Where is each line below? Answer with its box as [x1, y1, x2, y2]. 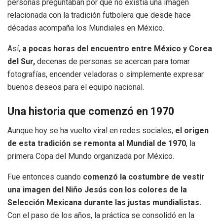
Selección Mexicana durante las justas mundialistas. [7, 198, 201, 208]
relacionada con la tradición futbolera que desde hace [7, 10, 191, 20]
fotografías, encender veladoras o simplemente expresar [7, 69, 204, 79]
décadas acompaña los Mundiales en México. [7, 23, 164, 33]
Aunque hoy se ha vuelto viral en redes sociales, [7, 126, 175, 136]
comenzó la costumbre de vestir [83, 172, 205, 182]
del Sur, [7, 56, 35, 66]
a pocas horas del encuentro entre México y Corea [20, 43, 212, 53]
